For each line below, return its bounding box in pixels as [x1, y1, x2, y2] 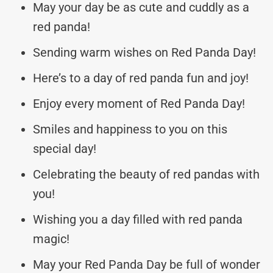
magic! [33, 231, 69, 246]
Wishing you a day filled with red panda [33, 211, 243, 227]
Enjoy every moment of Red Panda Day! [33, 96, 245, 111]
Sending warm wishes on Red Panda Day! [33, 44, 256, 60]
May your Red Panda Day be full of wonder [33, 257, 260, 272]
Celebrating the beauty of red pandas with [33, 166, 260, 182]
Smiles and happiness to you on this [33, 121, 227, 136]
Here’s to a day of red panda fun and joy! [33, 70, 249, 85]
